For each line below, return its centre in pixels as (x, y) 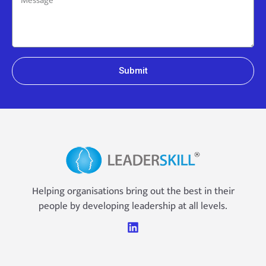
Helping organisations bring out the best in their (133, 191)
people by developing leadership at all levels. (133, 206)
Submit (133, 70)
